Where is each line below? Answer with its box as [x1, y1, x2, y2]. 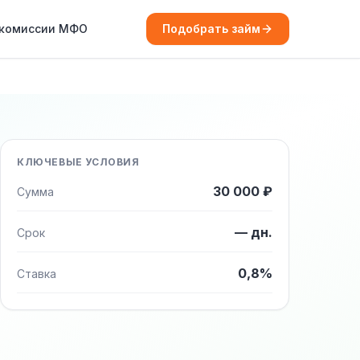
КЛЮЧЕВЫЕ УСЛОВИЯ [17, 156, 140, 168]
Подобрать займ [162, 22, 260, 35]
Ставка [17, 267, 56, 280]
